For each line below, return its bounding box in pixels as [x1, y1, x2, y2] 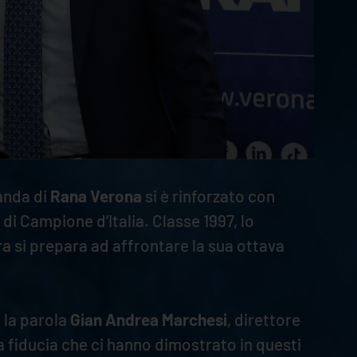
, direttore [226, 308, 300, 329]
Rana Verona [49, 185, 142, 206]
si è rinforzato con [141, 185, 275, 206]
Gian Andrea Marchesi [69, 308, 227, 329]
